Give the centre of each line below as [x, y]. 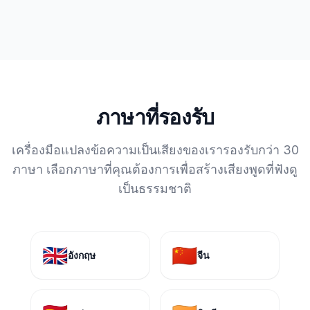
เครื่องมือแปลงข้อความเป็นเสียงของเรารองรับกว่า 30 [155, 150]
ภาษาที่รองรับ [155, 117]
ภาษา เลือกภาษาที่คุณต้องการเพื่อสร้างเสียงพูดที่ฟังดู [155, 169]
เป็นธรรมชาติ [155, 189]
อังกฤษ [82, 255]
